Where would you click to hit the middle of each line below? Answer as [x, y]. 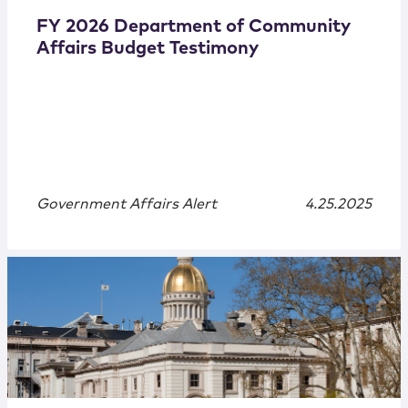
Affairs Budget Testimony [148, 49]
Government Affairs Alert [127, 204]
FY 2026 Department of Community [194, 27]
